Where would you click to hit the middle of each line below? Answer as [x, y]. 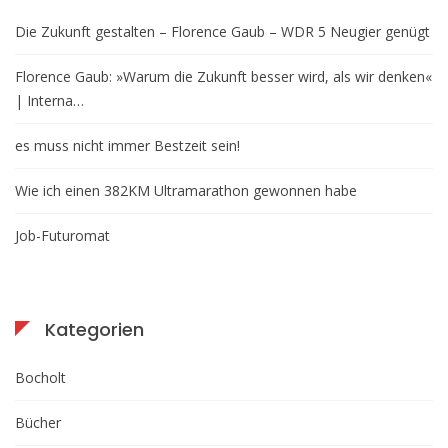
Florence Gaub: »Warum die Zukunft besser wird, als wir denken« [223, 76]
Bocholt [40, 377]
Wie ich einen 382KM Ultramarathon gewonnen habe [186, 190]
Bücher [38, 422]
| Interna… [49, 100]
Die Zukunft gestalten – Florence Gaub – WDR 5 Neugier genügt [222, 31]
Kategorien [94, 329]
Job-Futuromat [62, 235]
